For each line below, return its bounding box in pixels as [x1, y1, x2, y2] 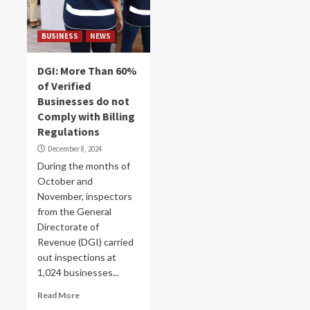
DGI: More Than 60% [37, 64, 137, 77]
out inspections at [37, 251, 116, 263]
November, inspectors [37, 190, 132, 202]
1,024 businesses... [37, 266, 119, 278]
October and [37, 175, 93, 187]
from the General [37, 206, 111, 217]
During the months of [37, 160, 130, 172]
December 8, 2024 [48, 144, 102, 154]
